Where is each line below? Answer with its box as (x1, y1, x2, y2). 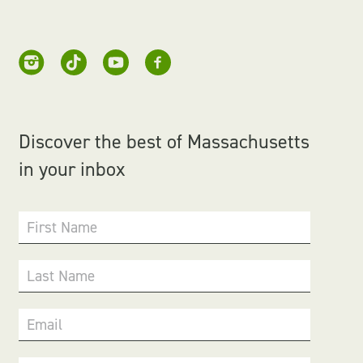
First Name (27, 217, 98, 237)
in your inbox (19, 156, 126, 182)
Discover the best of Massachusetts (19, 129, 310, 155)
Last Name (27, 266, 96, 286)
